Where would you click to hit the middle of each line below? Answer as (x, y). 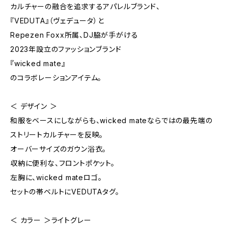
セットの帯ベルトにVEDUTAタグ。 (65, 192)
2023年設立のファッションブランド (66, 49)
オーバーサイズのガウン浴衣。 (59, 149)
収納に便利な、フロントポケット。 (63, 163)
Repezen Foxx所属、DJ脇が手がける (74, 35)
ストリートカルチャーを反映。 (57, 135)
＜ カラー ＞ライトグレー (51, 220)
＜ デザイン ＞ (34, 106)
